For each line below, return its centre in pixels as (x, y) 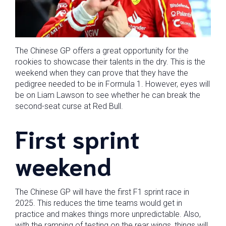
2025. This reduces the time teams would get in (99, 203)
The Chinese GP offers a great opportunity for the (102, 51)
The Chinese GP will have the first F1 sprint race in (102, 192)
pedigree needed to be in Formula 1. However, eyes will (112, 84)
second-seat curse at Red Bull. (69, 106)
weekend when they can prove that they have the (102, 73)
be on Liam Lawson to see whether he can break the (108, 95)
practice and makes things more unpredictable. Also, (108, 214)
